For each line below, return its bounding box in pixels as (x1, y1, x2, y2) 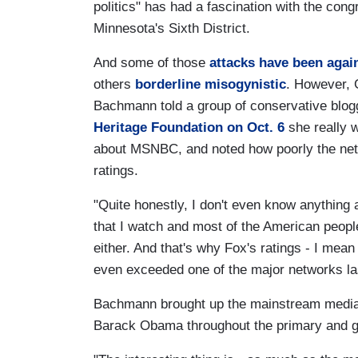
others (93, 76, 135, 92)
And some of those (93, 54, 209, 70)
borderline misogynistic (135, 76, 286, 92)
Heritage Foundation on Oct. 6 (93, 119, 284, 135)
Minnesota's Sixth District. (93, 20, 250, 36)
